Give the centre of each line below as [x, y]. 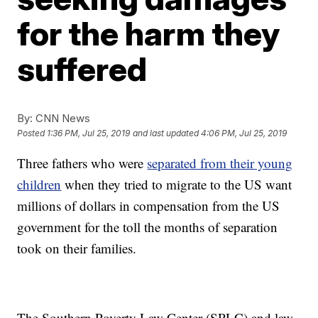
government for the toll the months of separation [148, 227]
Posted [32, 133]
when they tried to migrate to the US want [177, 184]
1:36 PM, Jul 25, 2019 [89, 133]
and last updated [166, 133]
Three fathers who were [82, 163]
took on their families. [77, 248]
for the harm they [149, 33]
